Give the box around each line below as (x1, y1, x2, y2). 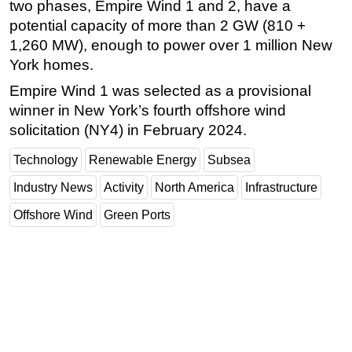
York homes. (9, 57, 93, 74)
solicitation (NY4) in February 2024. (9, 122, 247, 139)
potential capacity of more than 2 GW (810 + (9, 17, 306, 35)
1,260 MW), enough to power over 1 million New (9, 37, 332, 54)
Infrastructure (245, 181, 317, 195)
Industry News (13, 181, 93, 195)
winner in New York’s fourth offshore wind (9, 102, 286, 119)
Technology (13, 153, 78, 167)
